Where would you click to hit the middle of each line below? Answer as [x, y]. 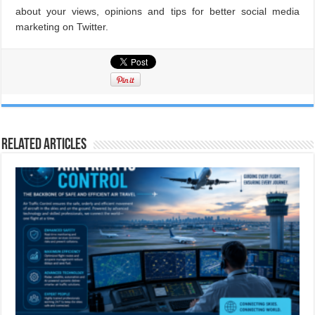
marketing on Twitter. [62, 26]
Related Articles [44, 145]
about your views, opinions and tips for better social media [157, 11]
